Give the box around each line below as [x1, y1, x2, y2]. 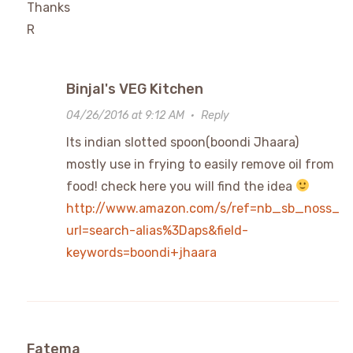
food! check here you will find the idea [65, 178, 295, 194]
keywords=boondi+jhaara [65, 244, 217, 260]
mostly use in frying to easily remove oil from [65, 156, 334, 172]
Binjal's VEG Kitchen [65, 80, 203, 98]
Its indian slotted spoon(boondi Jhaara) [65, 134, 299, 150]
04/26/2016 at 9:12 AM [65, 108, 184, 122]
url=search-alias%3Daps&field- [65, 222, 248, 238]
